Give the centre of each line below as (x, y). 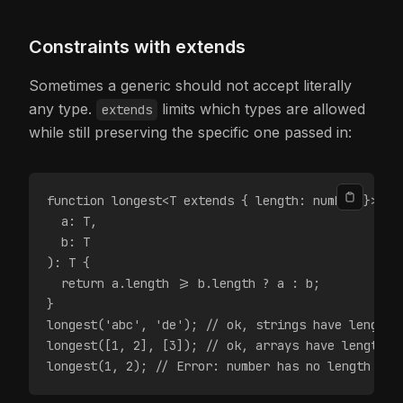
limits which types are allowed (261, 109)
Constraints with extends (137, 47)
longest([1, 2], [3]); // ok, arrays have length (216, 345)
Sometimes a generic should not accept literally (190, 85)
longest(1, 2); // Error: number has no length (209, 366)
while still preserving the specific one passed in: (190, 132)
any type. (63, 109)
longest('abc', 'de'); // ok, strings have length (219, 325)
